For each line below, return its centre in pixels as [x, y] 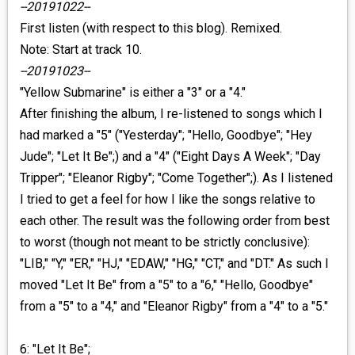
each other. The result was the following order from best [174, 221]
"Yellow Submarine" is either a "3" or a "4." [132, 93]
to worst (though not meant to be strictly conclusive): [164, 242]
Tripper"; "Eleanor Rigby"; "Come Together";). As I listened [176, 178]
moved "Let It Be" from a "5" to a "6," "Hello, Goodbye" [166, 285]
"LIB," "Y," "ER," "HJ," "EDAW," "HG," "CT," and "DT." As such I [174, 264]
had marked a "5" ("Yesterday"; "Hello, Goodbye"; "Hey [166, 136]
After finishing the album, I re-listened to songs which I [171, 114]
